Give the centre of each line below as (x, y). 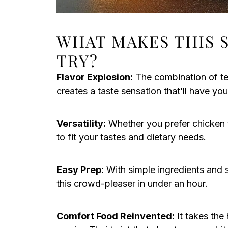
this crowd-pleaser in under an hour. (132, 183)
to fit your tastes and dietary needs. (131, 137)
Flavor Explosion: (95, 77)
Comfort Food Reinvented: (116, 216)
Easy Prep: (80, 170)
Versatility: (81, 123)
